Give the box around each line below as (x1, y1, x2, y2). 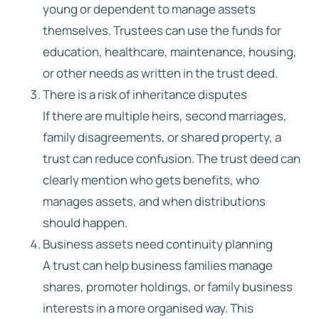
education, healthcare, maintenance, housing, (43, 43, 297, 60)
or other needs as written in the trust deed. (43, 64, 278, 81)
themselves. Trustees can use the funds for (43, 21, 281, 38)
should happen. (43, 214, 127, 231)
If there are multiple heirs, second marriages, (43, 107, 287, 124)
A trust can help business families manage (43, 256, 273, 273)
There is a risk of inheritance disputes (43, 85, 247, 103)
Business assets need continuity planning (43, 235, 273, 252)
